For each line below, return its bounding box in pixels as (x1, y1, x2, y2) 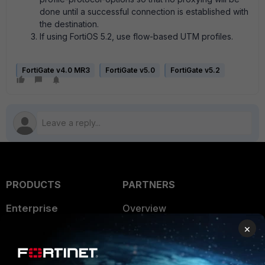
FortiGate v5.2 (170, 66, 220, 75)
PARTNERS (122, 179, 175, 190)
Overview (122, 202, 166, 214)
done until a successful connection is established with (40, 7, 248, 17)
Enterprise (6, 202, 58, 214)
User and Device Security (6, 250, 119, 262)
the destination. (40, 19, 99, 29)
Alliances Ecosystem (122, 226, 214, 238)
